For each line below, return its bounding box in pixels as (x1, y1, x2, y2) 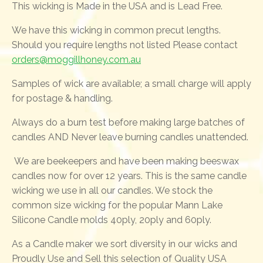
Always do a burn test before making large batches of (12, 117, 245, 129)
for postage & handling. (12, 93, 113, 104)
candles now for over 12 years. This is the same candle (12, 170, 247, 182)
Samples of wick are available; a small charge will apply (12, 78, 251, 90)
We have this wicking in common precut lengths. (12, 25, 221, 36)
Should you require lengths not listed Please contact (12, 39, 238, 51)
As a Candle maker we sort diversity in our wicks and (12, 238, 237, 250)
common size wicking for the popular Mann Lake (12, 200, 222, 211)
